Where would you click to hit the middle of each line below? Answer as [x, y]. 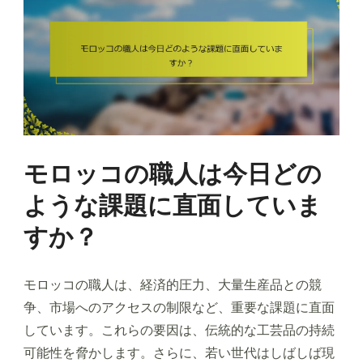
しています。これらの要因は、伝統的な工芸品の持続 [179, 331]
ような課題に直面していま [173, 206]
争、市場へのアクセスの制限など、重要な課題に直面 [179, 308]
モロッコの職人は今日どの [173, 175]
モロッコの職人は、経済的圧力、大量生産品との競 [173, 285]
